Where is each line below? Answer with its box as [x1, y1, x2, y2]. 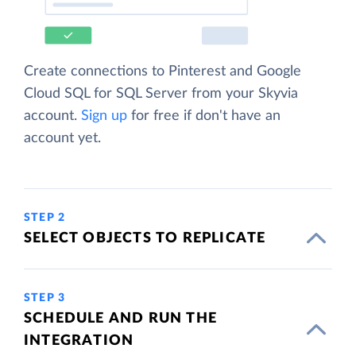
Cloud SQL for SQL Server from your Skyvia [24, 86, 298, 101]
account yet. [24, 130, 101, 145]
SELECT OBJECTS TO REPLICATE [24, 230, 266, 246]
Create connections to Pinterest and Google [24, 64, 301, 79]
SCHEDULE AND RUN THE [24, 311, 217, 326]
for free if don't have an [127, 108, 281, 123]
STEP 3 [24, 292, 66, 304]
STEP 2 [24, 211, 66, 223]
